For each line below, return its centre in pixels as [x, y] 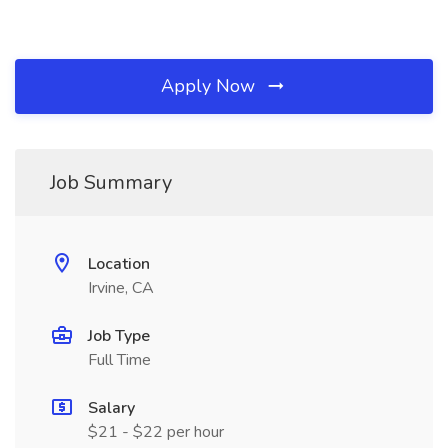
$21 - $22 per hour [156, 432]
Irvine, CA [121, 288]
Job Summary [111, 182]
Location [119, 264]
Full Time [119, 360]
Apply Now [210, 86]
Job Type [119, 336]
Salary [111, 408]
